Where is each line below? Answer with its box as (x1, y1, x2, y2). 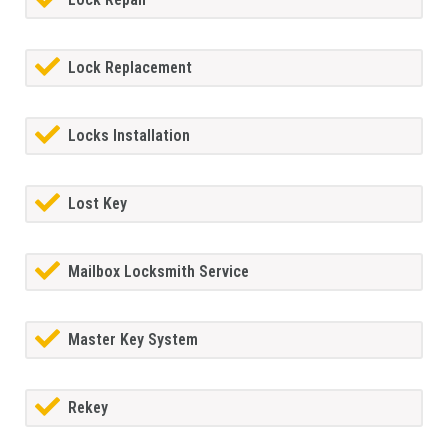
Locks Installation (68, 126, 190, 146)
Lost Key (68, 194, 127, 214)
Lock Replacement (68, 58, 192, 78)
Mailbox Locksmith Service (68, 262, 249, 282)
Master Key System (68, 330, 198, 350)
